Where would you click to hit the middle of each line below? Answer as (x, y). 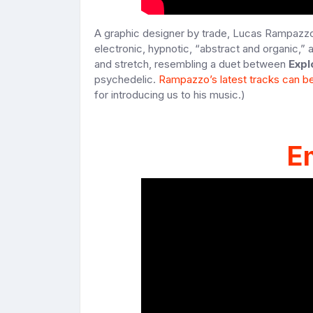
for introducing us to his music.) (170, 95)
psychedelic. (126, 79)
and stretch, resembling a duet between (191, 64)
